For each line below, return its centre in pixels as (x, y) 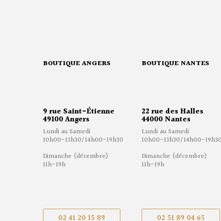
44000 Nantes (166, 120)
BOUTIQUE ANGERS (77, 64)
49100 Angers (66, 120)
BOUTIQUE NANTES (175, 64)
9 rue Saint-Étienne (79, 112)
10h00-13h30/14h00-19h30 (83, 140)
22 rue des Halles (172, 112)
